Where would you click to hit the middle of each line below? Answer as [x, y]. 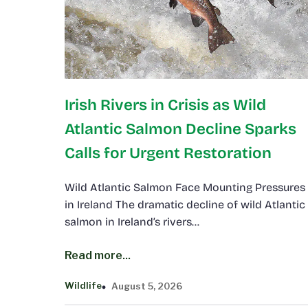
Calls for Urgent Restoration [168, 153]
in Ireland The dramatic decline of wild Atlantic [185, 204]
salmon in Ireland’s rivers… [132, 221]
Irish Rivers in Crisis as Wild [165, 104]
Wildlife [83, 286]
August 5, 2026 [147, 286]
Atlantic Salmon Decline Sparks [180, 129]
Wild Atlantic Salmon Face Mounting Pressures [185, 187]
